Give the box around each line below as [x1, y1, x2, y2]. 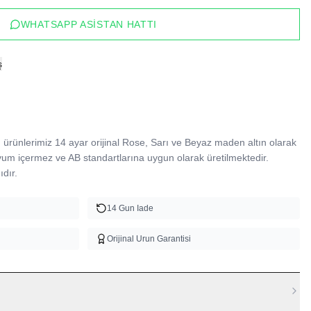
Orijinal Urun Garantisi [107, 234, 191, 244]
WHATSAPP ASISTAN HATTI [20, 19, 158, 30]
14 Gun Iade [107, 203, 153, 213]
